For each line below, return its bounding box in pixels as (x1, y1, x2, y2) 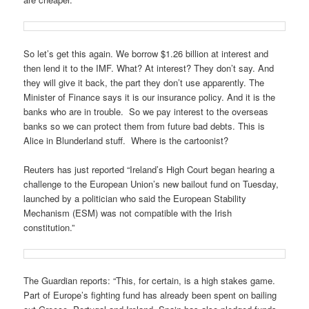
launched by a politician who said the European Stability (23, 191, 247, 205)
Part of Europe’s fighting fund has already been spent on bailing (23, 288, 277, 301)
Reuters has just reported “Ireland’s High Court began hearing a (23, 162, 275, 176)
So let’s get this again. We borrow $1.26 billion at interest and (23, 46, 269, 60)
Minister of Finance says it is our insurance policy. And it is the (23, 90, 276, 103)
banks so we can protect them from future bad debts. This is (23, 119, 266, 132)
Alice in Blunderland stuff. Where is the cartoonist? (23, 133, 229, 147)
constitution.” (23, 220, 75, 234)
